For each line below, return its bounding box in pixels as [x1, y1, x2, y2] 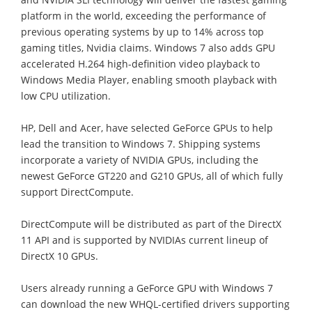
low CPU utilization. [21, 88, 111, 102]
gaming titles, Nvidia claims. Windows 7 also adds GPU [21, 40, 275, 54]
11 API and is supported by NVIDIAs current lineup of [21, 233, 268, 247]
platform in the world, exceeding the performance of [21, 8, 266, 22]
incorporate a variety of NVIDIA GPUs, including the [21, 153, 258, 166]
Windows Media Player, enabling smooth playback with [21, 72, 277, 86]
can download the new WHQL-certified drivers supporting [21, 297, 290, 311]
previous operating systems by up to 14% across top [21, 24, 264, 38]
